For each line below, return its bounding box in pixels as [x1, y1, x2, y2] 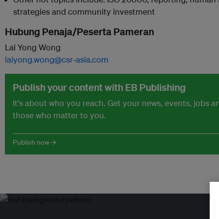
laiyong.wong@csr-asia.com [5, 54, 109, 65]
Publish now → [13, 138, 56, 147]
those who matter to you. [13, 110, 106, 120]
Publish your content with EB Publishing [13, 81, 186, 93]
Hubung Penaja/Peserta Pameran [5, 25, 154, 38]
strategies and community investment [13, 6, 155, 17]
